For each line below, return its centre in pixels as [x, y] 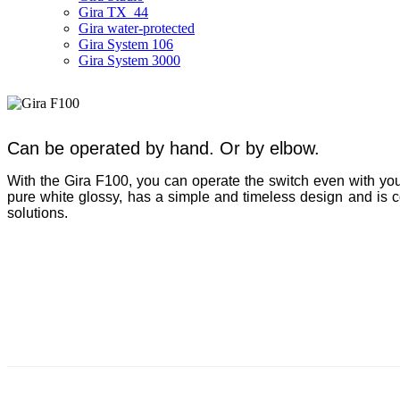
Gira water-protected [137, 28]
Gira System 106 [126, 44]
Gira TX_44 [113, 12]
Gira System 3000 [129, 60]
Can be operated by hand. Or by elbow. [163, 148]
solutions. [37, 212]
